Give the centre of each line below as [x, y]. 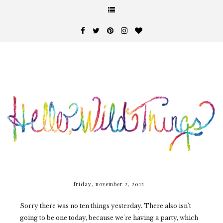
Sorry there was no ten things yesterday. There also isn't [106, 206]
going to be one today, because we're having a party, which [109, 218]
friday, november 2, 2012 [109, 184]
